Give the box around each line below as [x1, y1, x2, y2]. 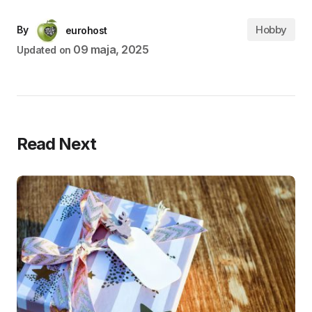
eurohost [65, 24, 107, 37]
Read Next [17, 134, 97, 155]
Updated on [17, 44, 71, 56]
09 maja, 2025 [73, 42, 149, 57]
